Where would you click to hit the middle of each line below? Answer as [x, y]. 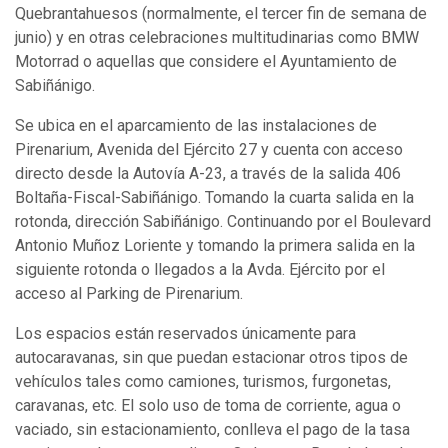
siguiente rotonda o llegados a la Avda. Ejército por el [200, 269]
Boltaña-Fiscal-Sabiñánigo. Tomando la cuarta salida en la [214, 197]
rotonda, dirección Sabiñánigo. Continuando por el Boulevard [223, 221]
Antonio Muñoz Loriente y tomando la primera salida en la [215, 245]
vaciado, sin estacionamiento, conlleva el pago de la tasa [212, 429]
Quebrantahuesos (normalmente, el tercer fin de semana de [221, 13]
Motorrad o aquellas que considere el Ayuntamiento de [206, 61]
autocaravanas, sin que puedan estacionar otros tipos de [211, 357]
